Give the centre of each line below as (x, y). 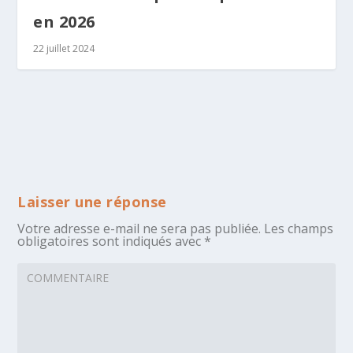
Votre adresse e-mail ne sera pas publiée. (139, 228)
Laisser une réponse (92, 201)
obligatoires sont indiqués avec (111, 241)
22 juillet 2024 (64, 48)
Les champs (299, 228)
